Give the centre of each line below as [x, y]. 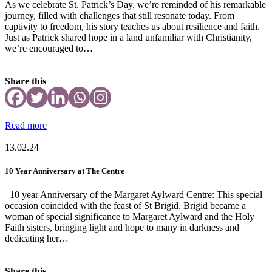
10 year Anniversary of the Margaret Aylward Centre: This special [134, 195]
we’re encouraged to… [49, 49]
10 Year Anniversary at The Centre [65, 171]
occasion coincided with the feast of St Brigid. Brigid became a [125, 206]
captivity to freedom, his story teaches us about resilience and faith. [132, 27]
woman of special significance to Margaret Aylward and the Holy [130, 217]
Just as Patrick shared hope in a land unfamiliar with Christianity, [128, 38]
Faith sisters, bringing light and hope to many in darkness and [122, 228]
